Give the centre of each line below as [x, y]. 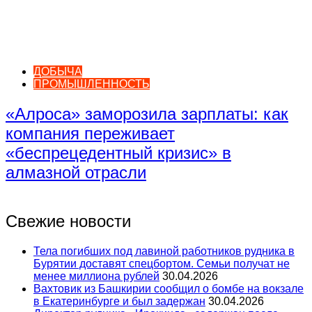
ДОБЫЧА [58, 71]
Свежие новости [68, 221]
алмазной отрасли [76, 172]
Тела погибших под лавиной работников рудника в [164, 251]
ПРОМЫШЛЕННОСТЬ [92, 84]
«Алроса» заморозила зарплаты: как [147, 114]
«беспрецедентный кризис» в [118, 153]
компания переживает [90, 133]
